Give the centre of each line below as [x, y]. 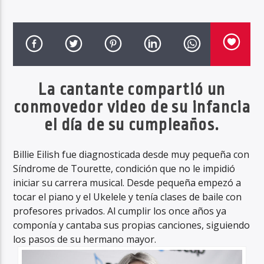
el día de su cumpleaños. [132, 125]
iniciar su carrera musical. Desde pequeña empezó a [127, 183]
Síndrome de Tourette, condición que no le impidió [124, 169]
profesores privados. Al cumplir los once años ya [120, 211]
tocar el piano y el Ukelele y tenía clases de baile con [128, 197]
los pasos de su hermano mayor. [85, 240]
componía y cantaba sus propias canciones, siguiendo [132, 225]
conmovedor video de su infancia [132, 107]
